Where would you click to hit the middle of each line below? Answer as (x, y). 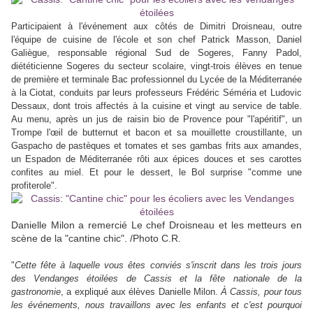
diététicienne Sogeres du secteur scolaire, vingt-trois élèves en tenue (156, 66)
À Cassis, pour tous (262, 292)
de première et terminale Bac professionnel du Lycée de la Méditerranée (156, 80)
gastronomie (36, 292)
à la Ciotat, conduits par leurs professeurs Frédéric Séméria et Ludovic (156, 93)
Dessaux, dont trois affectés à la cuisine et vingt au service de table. (156, 106)
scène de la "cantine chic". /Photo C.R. (96, 239)
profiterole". (34, 186)
